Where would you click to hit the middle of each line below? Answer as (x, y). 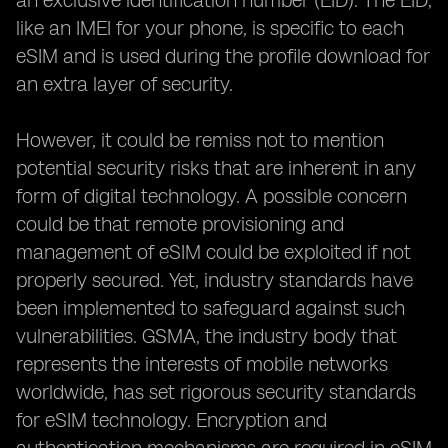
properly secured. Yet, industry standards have (214, 280)
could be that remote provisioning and (180, 224)
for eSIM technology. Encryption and (171, 420)
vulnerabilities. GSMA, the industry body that (206, 336)
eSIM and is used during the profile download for (223, 56)
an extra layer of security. (124, 84)
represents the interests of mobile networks (202, 364)
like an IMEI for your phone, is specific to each (210, 28)
